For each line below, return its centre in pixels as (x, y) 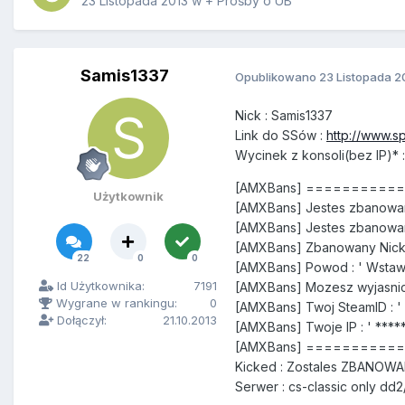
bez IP (368, 155)
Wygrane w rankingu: (115, 303)
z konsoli (316, 155)
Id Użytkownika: (99, 286)
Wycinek (261, 155)
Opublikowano (277, 76)
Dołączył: (80, 320)
